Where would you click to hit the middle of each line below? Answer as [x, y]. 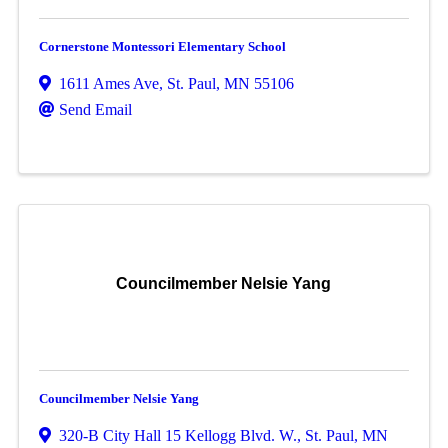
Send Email [95, 109]
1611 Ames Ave [108, 83]
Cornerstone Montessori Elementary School [162, 46]
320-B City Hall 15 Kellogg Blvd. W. [177, 435]
